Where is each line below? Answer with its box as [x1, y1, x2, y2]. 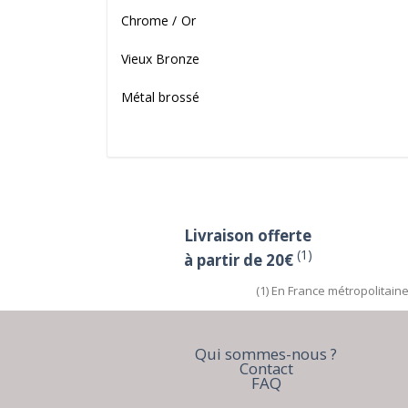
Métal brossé [121, 87, 199, 106]
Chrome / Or [121, 11, 196, 29]
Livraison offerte [184, 224, 311, 246]
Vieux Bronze [121, 49, 199, 67]
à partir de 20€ [184, 249, 293, 270]
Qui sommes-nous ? [195, 342, 337, 364]
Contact [239, 357, 293, 379]
